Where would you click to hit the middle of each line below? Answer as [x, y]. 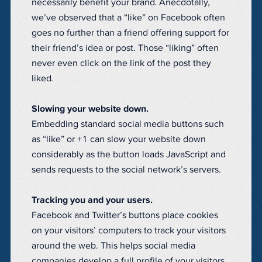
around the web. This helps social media [113, 246]
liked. [42, 79]
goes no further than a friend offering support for [130, 33]
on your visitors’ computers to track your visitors [129, 231]
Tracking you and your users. [92, 200]
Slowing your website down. [90, 109]
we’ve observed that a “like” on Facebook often [128, 18]
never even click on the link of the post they [121, 63]
